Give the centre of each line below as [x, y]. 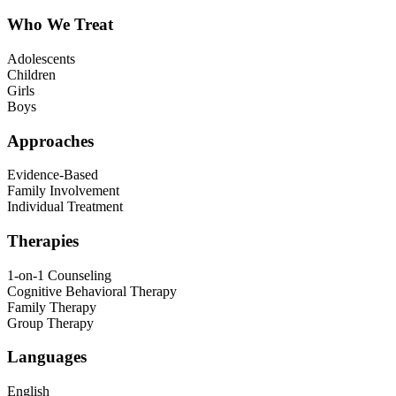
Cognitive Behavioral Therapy [92, 291]
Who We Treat [60, 25]
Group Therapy [50, 323]
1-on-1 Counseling [59, 275]
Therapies [43, 240]
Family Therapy [52, 307]
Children [31, 74]
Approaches [50, 141]
